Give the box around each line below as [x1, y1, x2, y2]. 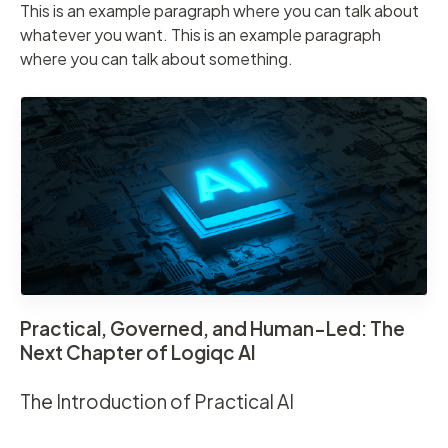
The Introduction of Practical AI [20, 388, 294, 413]
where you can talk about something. [20, 48, 293, 70]
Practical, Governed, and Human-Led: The [20, 316, 405, 341]
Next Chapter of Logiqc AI [20, 340, 256, 365]
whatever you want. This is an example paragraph [20, 24, 381, 46]
